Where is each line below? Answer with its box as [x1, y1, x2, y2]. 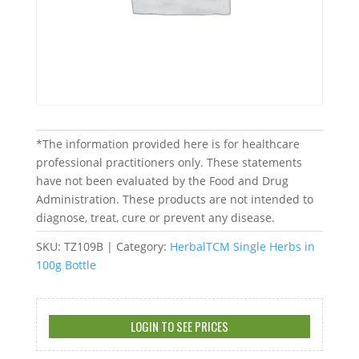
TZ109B [63, 239, 103, 255]
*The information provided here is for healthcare [35, 136, 300, 152]
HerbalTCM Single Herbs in [169, 239, 315, 255]
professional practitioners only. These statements [35, 155, 302, 171]
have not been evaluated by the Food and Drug [35, 173, 288, 189]
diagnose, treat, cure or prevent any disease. [35, 210, 275, 226]
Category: [115, 239, 170, 255]
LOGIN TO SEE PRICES [130, 317, 228, 336]
